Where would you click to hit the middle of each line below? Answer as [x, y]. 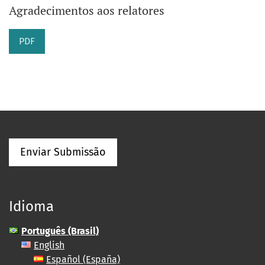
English [49, 245]
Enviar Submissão [63, 152]
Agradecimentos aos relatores [87, 11]
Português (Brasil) [60, 231]
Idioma [31, 207]
